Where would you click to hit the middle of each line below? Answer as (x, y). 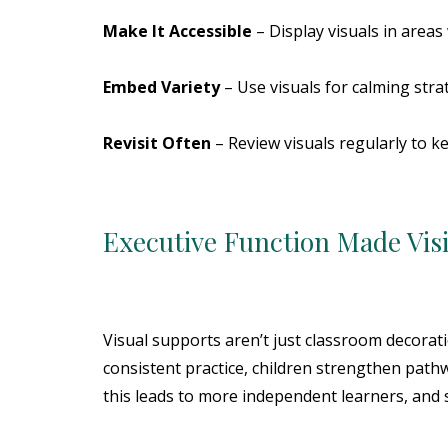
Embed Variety (161, 87)
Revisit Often (156, 143)
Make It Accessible (177, 31)
